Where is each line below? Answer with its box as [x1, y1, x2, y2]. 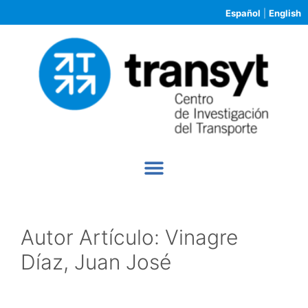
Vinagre [165, 224, 238, 250]
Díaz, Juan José [21, 249, 171, 274]
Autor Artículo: [21, 224, 165, 250]
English [269, 8, 301, 19]
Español [225, 8, 261, 19]
